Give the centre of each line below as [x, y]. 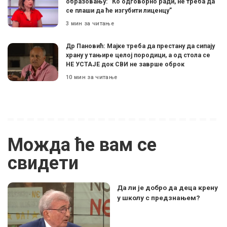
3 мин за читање [90, 23]
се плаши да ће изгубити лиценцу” [119, 11]
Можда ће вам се [82, 145]
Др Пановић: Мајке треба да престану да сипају [140, 46]
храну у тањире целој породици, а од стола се [138, 55]
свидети [43, 163]
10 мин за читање [92, 77]
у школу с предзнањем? [159, 198]
